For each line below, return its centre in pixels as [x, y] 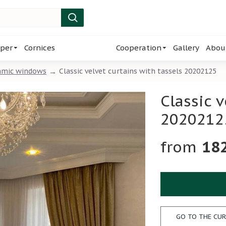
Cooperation [139, 48]
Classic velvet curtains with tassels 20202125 [138, 71]
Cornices [40, 48]
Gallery [186, 48]
